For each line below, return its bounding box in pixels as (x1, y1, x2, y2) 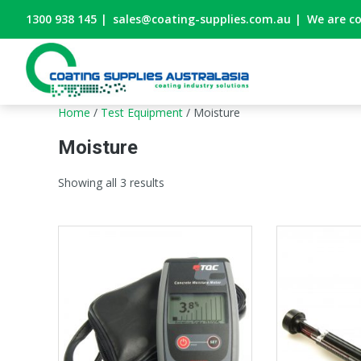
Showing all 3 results (58, 175, 164, 190)
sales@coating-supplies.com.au (113, 11, 291, 27)
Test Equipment (101, 105, 183, 120)
